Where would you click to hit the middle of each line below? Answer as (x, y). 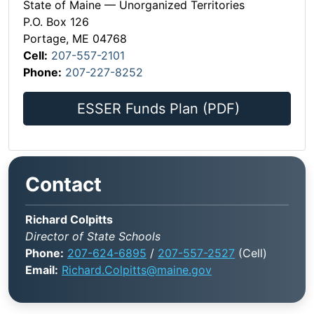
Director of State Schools (93, 237)
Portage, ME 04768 (75, 39)
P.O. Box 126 (56, 22)
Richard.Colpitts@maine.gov (137, 270)
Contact (63, 185)
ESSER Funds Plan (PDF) (158, 109)
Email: (42, 270)
